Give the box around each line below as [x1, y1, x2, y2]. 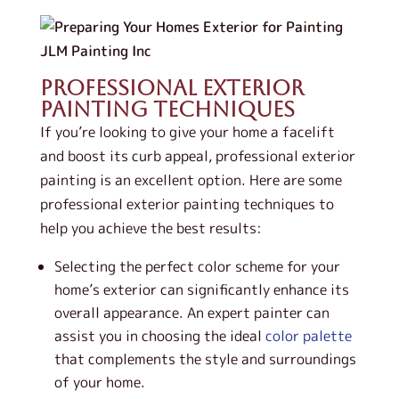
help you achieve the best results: [39, 218, 262, 238]
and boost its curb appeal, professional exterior [39, 146, 355, 166]
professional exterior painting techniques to [39, 194, 334, 214]
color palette [265, 326, 352, 346]
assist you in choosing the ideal [53, 326, 265, 346]
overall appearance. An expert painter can [53, 303, 330, 322]
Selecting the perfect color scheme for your [53, 256, 340, 276]
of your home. [53, 372, 145, 392]
